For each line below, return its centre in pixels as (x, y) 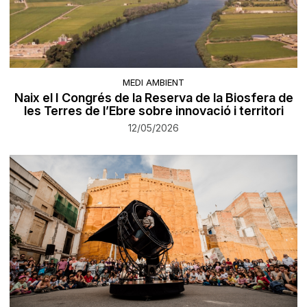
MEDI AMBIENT (153, 82)
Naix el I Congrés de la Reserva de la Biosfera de (153, 97)
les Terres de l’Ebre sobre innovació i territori (153, 110)
